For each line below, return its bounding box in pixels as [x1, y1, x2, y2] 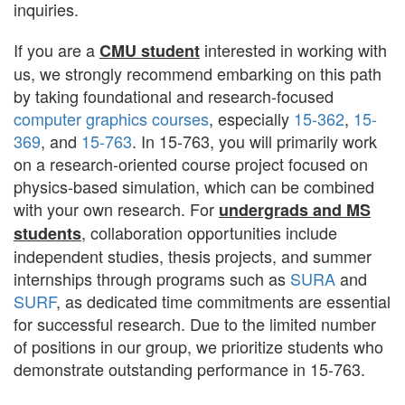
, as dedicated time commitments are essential [56, 289, 391, 314]
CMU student [99, 39, 200, 63]
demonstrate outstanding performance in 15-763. [14, 357, 365, 381]
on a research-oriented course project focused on [14, 152, 368, 176]
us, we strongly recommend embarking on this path [14, 61, 381, 86]
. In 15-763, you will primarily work [132, 129, 377, 154]
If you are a [14, 38, 99, 62]
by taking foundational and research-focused [14, 84, 334, 108]
